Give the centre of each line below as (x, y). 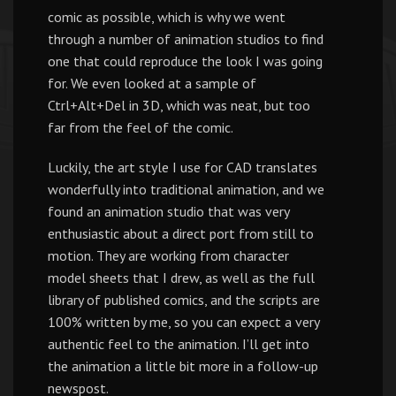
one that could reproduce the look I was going (185, 61)
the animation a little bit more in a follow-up (183, 366)
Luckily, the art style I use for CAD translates (183, 167)
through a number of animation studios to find (186, 39)
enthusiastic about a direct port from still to (181, 233)
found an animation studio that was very (168, 211)
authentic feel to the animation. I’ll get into (179, 344)
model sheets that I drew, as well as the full (181, 278)
